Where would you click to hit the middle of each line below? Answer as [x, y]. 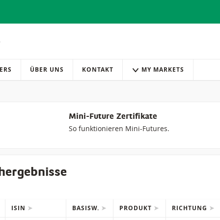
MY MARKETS [163, 70]
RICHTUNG [191, 208]
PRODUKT [137, 208]
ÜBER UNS [47, 70]
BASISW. [87, 208]
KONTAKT [98, 70]
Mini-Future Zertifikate [113, 117]
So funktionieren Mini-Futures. [119, 129]
